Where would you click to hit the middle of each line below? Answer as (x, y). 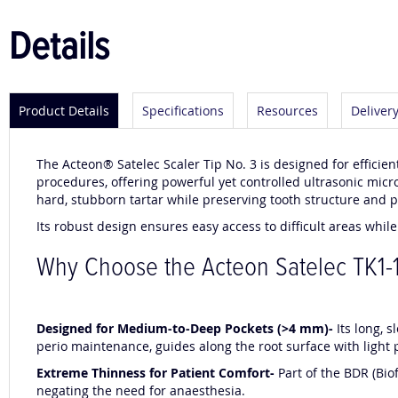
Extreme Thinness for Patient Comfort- (157, 373)
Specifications (183, 111)
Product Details (64, 111)
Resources (287, 111)
